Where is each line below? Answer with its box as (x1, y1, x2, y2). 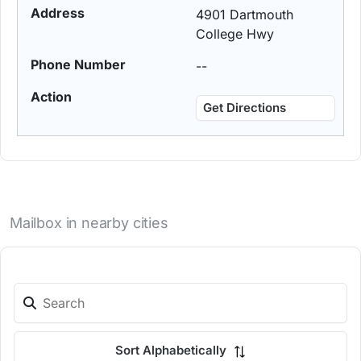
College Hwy (196, 26, 275, 43)
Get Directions (203, 100, 287, 116)
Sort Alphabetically (115, 342, 230, 359)
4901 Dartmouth (196, 6, 294, 23)
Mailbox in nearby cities (10, 214, 168, 232)
